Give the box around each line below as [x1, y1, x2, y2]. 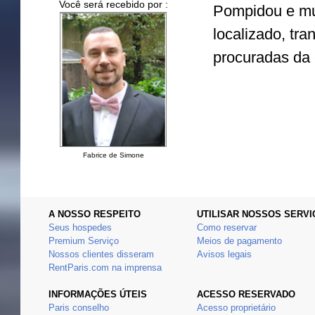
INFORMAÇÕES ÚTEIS [49, 289, 147, 300]
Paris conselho [49, 302, 109, 314]
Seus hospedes [49, 222, 112, 233]
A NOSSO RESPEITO [49, 209, 141, 220]
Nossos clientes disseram [49, 249, 154, 260]
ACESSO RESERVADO [197, 289, 295, 300]
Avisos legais [197, 249, 252, 260]
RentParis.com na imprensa [49, 262, 162, 274]
